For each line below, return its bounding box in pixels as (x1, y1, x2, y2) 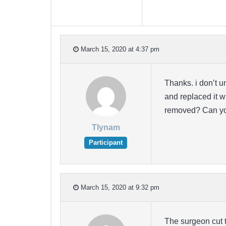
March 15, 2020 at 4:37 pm (79, 45, 159, 53)
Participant (89, 139, 123, 147)
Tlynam (91, 123, 120, 132)
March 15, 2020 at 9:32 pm (79, 183, 159, 191)
